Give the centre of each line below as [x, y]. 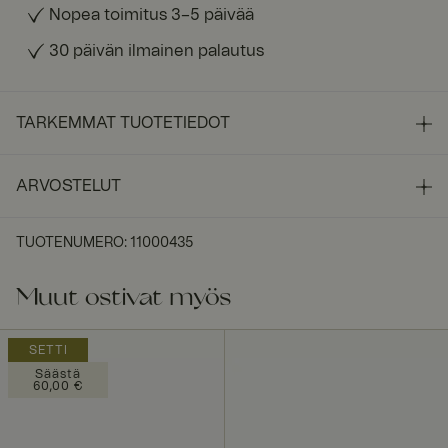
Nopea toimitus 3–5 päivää [151, 14]
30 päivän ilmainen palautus [156, 50]
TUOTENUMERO [70, 242]
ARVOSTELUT [68, 185]
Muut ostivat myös [123, 298]
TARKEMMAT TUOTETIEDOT [123, 122]
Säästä [57, 373]
